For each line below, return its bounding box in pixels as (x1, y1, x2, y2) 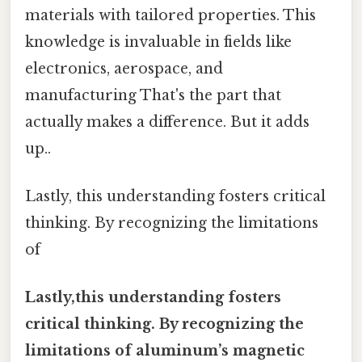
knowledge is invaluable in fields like (25, 32, 292, 51)
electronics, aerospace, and (25, 59, 223, 78)
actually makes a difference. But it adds (25, 112, 309, 131)
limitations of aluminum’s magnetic (25, 342, 305, 360)
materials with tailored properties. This (25, 6, 316, 24)
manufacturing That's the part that (25, 86, 281, 104)
